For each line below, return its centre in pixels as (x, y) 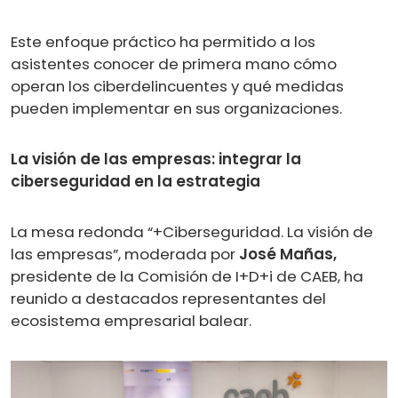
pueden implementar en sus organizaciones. (176, 108)
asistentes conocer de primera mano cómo (174, 64)
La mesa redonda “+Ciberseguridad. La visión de (192, 231)
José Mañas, (288, 254)
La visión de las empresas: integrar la (156, 159)
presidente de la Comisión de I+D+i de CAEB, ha (187, 276)
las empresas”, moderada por (125, 254)
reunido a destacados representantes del (168, 298)
